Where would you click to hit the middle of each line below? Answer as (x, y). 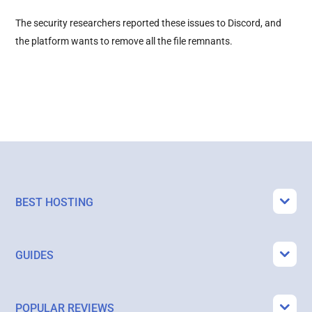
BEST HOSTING (55, 202)
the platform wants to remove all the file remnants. (124, 41)
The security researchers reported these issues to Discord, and (149, 23)
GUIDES (35, 255)
